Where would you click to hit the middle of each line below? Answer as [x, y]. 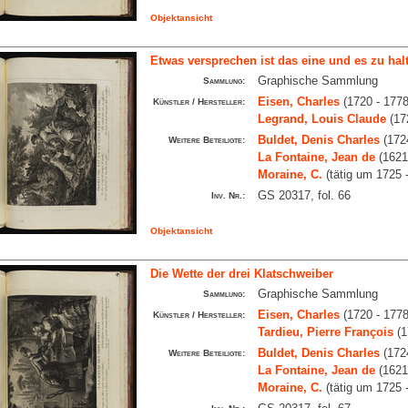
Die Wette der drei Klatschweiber [241, 274]
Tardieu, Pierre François [325, 332]
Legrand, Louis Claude [321, 119]
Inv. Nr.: [228, 195]
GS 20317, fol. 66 [304, 195]
